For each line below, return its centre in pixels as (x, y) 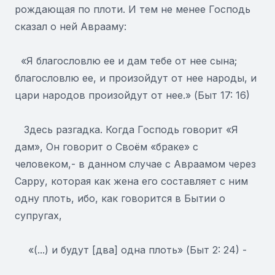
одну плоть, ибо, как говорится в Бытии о (120, 198)
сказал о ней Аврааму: (71, 26)
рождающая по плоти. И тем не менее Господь (133, 9)
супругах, (38, 215)
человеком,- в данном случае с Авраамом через (135, 164)
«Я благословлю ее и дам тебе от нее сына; (126, 61)
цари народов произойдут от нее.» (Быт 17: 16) (132, 95)
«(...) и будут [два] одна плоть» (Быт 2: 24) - (137, 250)
